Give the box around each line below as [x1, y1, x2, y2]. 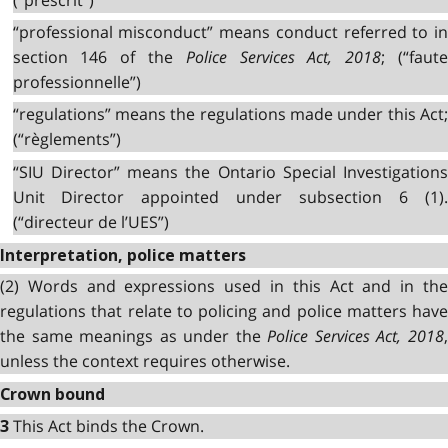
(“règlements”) [12, 128, 121, 151]
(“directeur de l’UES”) [12, 210, 169, 233]
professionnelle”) [12, 70, 141, 93]
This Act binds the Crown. [13, 415, 204, 437]
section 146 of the [12, 45, 186, 68]
